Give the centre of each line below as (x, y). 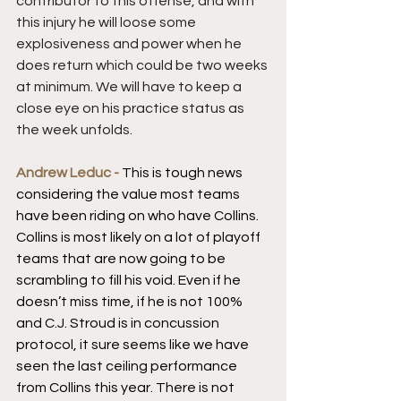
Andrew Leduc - (69, 172)
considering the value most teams (129, 194)
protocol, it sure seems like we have (134, 344)
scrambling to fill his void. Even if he (130, 280)
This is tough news (183, 172)
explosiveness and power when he (130, 43)
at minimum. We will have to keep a (130, 86)
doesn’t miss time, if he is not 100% (131, 301)
